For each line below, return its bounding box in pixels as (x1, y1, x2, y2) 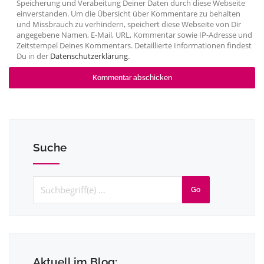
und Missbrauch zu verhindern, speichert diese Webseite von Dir (16, 19, 241, 29)
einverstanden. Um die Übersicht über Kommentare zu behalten (16, 8, 240, 19)
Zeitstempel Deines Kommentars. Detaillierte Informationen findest (16, 40, 252, 51)
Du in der (16, 51, 50, 61)
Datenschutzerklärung (49, 51, 128, 61)
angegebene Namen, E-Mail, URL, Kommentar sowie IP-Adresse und (16, 29, 252, 40)
